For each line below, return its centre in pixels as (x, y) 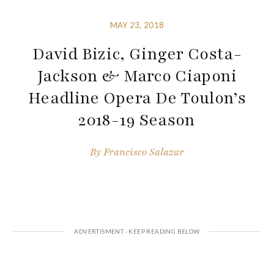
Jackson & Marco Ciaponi (137, 76)
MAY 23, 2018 (137, 25)
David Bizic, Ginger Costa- (137, 54)
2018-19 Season (137, 120)
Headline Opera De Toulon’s (137, 98)
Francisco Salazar (144, 152)
